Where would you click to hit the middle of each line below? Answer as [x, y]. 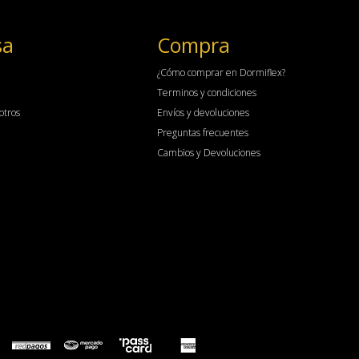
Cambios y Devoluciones [208, 153]
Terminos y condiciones [206, 93]
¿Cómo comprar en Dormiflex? [221, 73]
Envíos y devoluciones [203, 113]
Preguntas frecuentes [202, 133]
